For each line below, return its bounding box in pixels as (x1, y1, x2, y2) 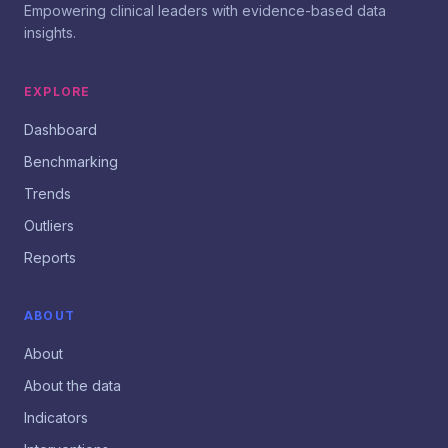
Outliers (24, 217, 74, 234)
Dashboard (24, 121, 97, 138)
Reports (24, 249, 76, 266)
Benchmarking (24, 153, 118, 170)
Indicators (24, 409, 88, 426)
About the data (24, 377, 121, 394)
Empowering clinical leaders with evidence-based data (24, 2, 386, 19)
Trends (24, 185, 71, 202)
